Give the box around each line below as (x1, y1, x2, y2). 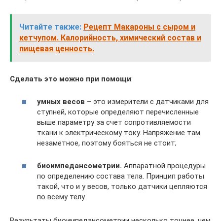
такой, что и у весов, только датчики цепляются (37, 182, 207, 191)
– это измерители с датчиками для (85, 97, 209, 106)
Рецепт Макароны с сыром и (83, 22, 195, 32)
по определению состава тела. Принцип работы (37, 172, 204, 181)
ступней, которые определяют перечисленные (37, 108, 199, 116)
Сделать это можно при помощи (10, 74, 131, 83)
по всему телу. (37, 192, 86, 201)
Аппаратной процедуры (122, 161, 206, 170)
